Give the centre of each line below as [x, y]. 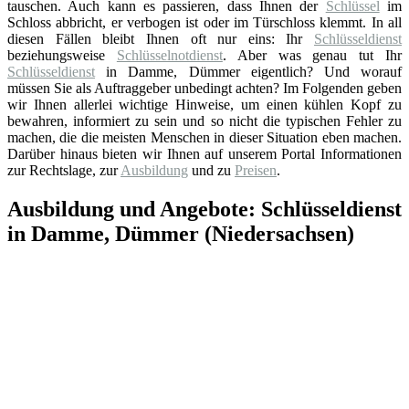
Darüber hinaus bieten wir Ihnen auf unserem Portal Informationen [204, 153]
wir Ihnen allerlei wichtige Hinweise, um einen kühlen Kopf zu [204, 104]
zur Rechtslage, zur [64, 170]
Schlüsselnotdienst [169, 55]
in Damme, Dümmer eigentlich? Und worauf [248, 71]
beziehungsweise [62, 55]
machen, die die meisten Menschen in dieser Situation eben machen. [204, 137]
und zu [211, 170]
